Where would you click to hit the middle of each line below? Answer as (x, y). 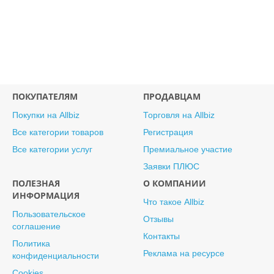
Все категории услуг (52, 149)
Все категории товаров (58, 132)
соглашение (36, 226)
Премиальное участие (187, 149)
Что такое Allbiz (173, 202)
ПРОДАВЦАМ (172, 96)
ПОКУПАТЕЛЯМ (45, 96)
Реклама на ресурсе (183, 253)
